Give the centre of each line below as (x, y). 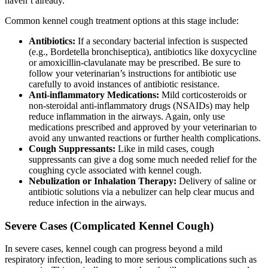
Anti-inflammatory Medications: (95, 95)
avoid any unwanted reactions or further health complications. (146, 138)
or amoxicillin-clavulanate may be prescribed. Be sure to (135, 62)
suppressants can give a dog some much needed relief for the (143, 159)
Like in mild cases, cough (166, 148)
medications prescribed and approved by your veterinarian (138, 127)
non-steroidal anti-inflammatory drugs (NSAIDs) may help (139, 105)
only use (209, 116)
